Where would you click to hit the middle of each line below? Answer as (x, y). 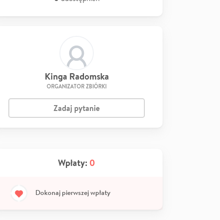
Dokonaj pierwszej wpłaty (73, 192)
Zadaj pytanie (77, 108)
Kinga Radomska (77, 76)
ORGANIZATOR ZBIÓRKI (77, 86)
